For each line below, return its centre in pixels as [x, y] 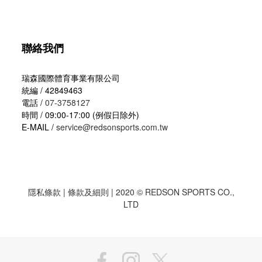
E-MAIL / [39, 127]
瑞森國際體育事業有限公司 [71, 78]
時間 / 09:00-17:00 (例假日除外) [80, 115]
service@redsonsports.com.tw [112, 127]
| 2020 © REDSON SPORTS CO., [171, 192]
